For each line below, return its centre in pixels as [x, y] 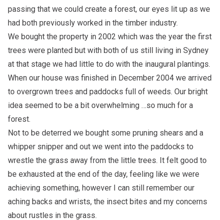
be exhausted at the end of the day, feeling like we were [104, 174]
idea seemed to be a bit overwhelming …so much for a [100, 106]
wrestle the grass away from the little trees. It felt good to [107, 161]
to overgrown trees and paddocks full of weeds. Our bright [108, 92]
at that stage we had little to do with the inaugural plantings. [109, 64]
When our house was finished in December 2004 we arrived [110, 78]
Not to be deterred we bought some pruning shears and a [106, 133]
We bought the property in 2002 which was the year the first [110, 37]
